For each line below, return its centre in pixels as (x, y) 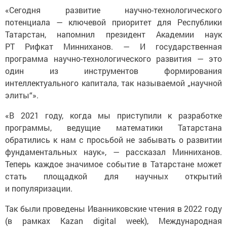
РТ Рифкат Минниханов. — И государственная (113, 46)
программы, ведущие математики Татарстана (113, 127)
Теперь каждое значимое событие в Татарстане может (113, 164)
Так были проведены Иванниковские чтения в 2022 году (113, 208)
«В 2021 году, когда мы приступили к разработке (113, 115)
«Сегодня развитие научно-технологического (113, 10)
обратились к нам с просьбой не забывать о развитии (113, 139)
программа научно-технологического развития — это (113, 58)
